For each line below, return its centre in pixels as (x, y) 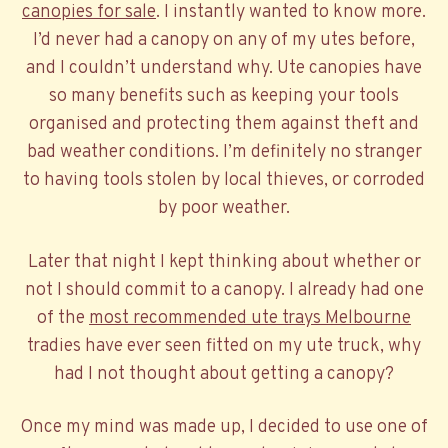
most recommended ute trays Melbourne (250, 318)
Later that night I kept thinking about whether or (224, 262)
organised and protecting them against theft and (224, 125)
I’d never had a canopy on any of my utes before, (224, 41)
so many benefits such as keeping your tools (224, 97)
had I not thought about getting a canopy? (224, 374)
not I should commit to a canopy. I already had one (224, 290)
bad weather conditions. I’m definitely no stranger (224, 153)
